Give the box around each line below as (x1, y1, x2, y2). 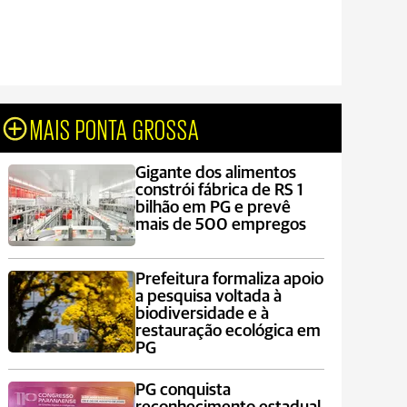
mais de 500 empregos (134, 216, 306, 233)
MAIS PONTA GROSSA (30, 114, 201, 143)
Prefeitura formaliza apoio (134, 271, 323, 288)
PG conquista (134, 382, 231, 399)
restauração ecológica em (134, 323, 321, 340)
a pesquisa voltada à (134, 288, 282, 305)
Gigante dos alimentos (134, 164, 296, 182)
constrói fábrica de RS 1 (134, 182, 303, 199)
